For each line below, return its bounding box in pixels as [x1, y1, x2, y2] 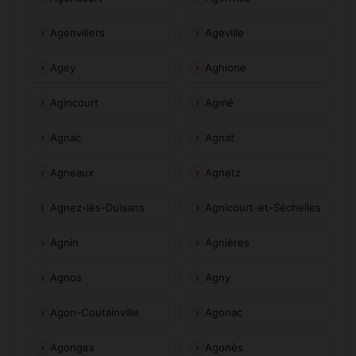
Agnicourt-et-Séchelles [205, 200, 321, 214]
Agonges [50, 340, 95, 354]
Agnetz [205, 165, 241, 179]
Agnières [205, 235, 250, 249]
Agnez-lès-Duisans [50, 200, 145, 214]
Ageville [205, 25, 244, 39]
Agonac [205, 305, 242, 319]
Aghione [205, 60, 246, 74]
